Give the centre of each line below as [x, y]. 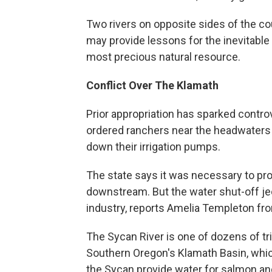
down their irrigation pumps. [153, 146]
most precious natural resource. [163, 56]
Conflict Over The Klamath [152, 85]
